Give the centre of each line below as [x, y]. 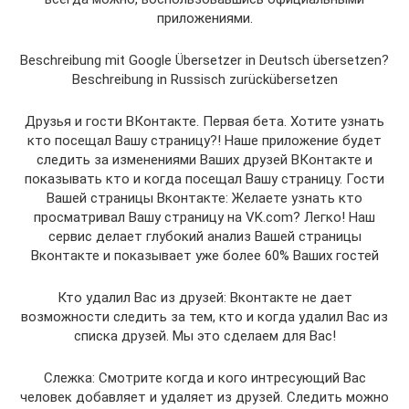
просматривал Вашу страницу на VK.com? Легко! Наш [204, 217]
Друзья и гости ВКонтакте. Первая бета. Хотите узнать [204, 121]
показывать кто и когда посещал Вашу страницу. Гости [204, 178]
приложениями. [204, 18]
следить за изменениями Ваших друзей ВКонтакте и [204, 159]
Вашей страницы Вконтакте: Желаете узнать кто [204, 198]
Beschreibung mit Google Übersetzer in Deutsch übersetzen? [204, 60]
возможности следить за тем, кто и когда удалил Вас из [204, 316]
